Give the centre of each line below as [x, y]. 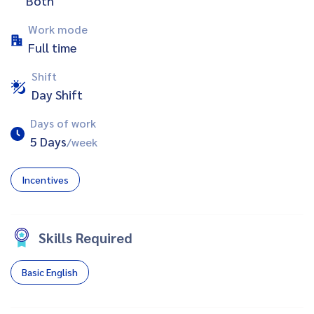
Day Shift [57, 94]
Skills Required [86, 237]
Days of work [63, 123]
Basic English [50, 272]
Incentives [45, 179]
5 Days [48, 141]
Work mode [58, 29]
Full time [52, 47]
